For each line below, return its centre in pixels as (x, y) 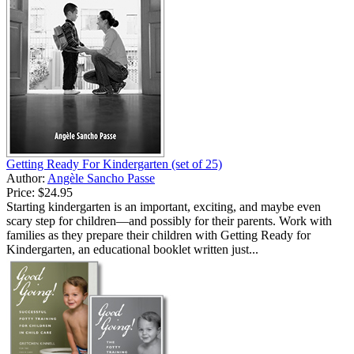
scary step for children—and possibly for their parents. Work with (169, 221)
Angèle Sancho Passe (101, 179)
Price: (21, 193)
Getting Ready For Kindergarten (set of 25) (114, 164)
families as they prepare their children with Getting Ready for (158, 235)
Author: (27, 179)
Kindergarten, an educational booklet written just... (132, 250)
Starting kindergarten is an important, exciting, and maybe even (164, 207)
